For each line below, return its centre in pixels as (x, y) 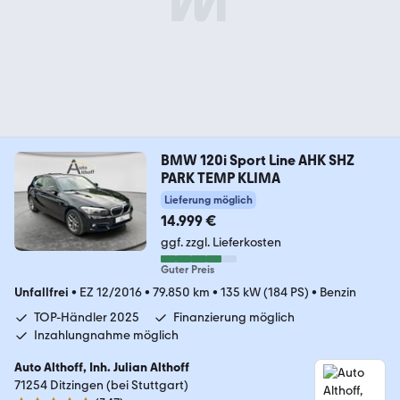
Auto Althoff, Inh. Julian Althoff (102, 368)
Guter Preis (187, 270)
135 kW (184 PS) (265, 293)
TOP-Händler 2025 (87, 318)
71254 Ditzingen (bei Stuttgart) (101, 386)
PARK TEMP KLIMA (220, 179)
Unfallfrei (42, 293)
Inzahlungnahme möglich (106, 336)
